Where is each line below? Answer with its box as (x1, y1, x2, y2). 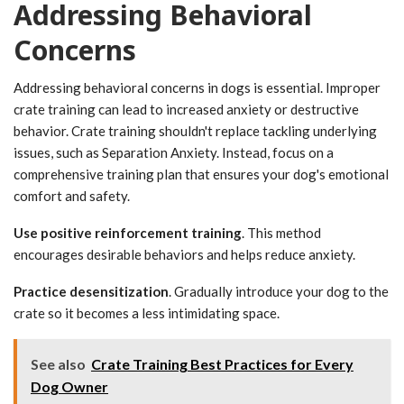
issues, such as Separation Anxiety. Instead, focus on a (14, 144, 334, 161)
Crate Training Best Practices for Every (91, 355, 353, 373)
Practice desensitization (14, 283, 169, 300)
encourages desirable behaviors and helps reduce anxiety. (14, 246, 355, 263)
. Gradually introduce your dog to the (169, 283, 389, 300)
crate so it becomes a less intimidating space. (14, 305, 280, 322)
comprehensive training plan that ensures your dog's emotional (14, 166, 389, 183)
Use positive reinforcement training (14, 225, 242, 242)
